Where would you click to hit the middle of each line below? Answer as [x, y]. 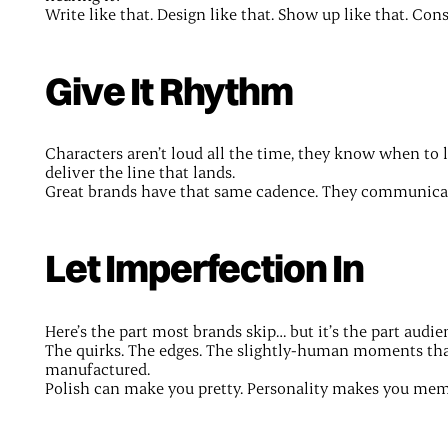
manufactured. [97, 368]
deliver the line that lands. [139, 172]
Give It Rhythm [168, 90]
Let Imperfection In [204, 268]
